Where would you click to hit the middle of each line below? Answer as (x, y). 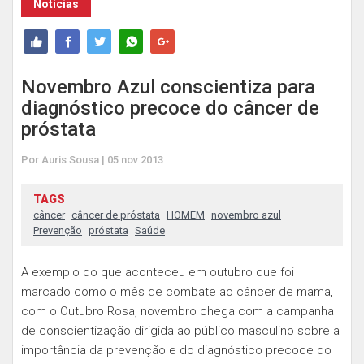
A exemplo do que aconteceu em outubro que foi (158, 272)
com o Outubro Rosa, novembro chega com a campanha (178, 311)
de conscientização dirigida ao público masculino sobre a (180, 331)
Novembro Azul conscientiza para (168, 87)
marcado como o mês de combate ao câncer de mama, (177, 292)
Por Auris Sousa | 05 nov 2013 (92, 160)
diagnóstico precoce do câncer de (170, 108)
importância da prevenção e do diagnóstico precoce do (176, 350)
